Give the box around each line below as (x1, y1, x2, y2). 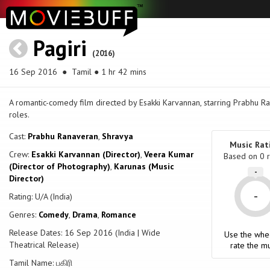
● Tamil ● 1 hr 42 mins (60, 66, 146, 77)
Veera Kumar (144, 149, 193, 160)
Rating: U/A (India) (9, 191, 72, 202)
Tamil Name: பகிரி (9, 257, 72, 269)
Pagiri (33, 34, 87, 62)
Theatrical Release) (9, 239, 79, 251)
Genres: (9, 209, 39, 221)
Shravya (102, 131, 133, 142)
